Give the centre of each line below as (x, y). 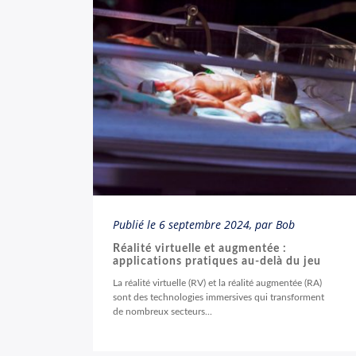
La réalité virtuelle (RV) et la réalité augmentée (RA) (217, 283)
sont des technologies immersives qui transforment (219, 297)
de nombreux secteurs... (163, 311)
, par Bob (272, 224)
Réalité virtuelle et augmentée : (200, 249)
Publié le (136, 224)
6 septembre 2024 (204, 224)
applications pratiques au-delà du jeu (217, 261)
